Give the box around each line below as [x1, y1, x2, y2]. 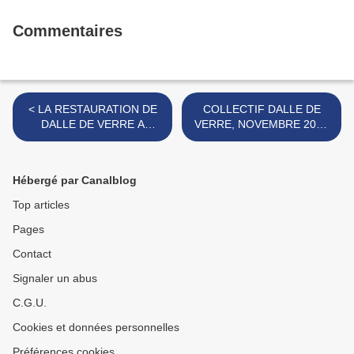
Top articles [13, 198, 70, 212]
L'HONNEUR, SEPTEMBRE [24, 133, 161, 146]
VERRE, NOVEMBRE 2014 [194, 118, 329, 131]
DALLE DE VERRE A [40, 118, 145, 131]
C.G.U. [13, 296, 47, 310]
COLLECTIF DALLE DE [202, 103, 321, 116]
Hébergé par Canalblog [13, 174, 137, 187]
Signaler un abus [13, 272, 97, 285]
